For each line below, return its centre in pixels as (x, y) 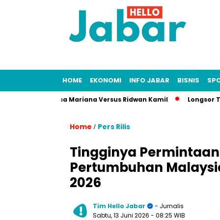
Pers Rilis (114, 127)
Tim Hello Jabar (119, 206)
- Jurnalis (168, 206)
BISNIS (188, 80)
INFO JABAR (149, 80)
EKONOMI (106, 80)
